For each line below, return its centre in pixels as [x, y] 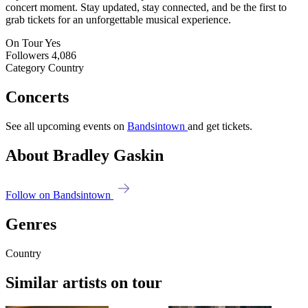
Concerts [37, 97]
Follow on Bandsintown [59, 195]
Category [25, 67]
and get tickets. [220, 126]
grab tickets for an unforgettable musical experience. [118, 19]
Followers [27, 55]
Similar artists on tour [84, 283]
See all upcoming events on [66, 126]
